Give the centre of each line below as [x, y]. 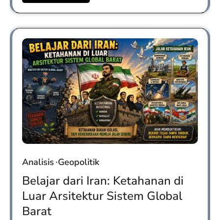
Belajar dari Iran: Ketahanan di [103, 181]
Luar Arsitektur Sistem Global [102, 196]
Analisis [38, 162]
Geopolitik [79, 162]
